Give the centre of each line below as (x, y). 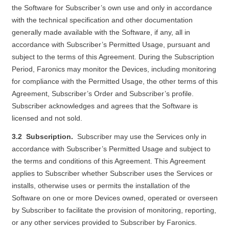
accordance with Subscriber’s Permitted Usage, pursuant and (111, 44)
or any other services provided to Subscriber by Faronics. (104, 222)
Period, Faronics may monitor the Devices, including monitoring (114, 69)
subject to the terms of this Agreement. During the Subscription (113, 57)
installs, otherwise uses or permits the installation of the (101, 186)
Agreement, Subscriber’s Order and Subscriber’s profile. (102, 94)
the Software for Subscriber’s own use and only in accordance (112, 8)
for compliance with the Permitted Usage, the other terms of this (114, 81)
